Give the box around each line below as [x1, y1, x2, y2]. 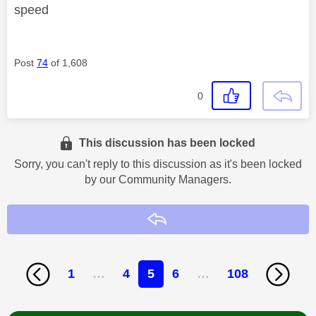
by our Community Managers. [85, 173, 231, 186]
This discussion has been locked [79, 136, 256, 149]
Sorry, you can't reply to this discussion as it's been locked [14, 157, 302, 170]
